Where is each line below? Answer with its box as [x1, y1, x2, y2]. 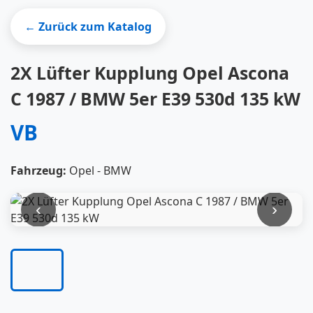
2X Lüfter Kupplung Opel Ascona [10, 61, 289, 85]
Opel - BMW [66, 163, 131, 178]
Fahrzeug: [10, 163, 66, 178]
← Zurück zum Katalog [24, 19, 152, 34]
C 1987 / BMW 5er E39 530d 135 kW [10, 87, 300, 110]
